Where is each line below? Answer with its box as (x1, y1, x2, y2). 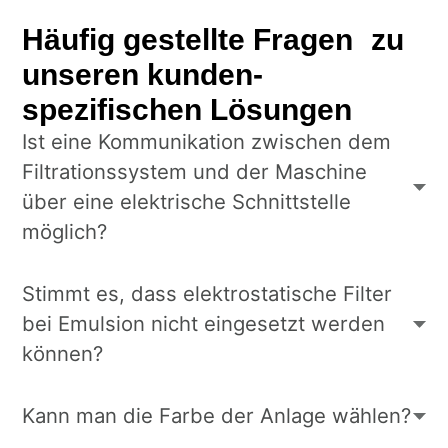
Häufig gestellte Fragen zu (22, 23, 405, 57)
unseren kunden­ (22, 58, 264, 92)
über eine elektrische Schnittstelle (22, 189, 352, 215)
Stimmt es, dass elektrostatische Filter (22, 281, 393, 307)
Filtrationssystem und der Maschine (22, 159, 368, 185)
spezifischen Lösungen (22, 93, 353, 127)
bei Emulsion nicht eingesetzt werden (22, 311, 386, 337)
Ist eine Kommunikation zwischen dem (22, 129, 392, 155)
